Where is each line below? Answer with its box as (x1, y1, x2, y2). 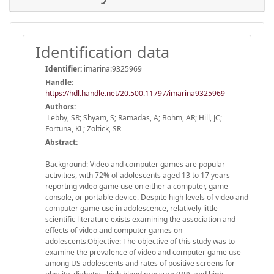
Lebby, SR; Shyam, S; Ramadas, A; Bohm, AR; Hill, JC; (45, 112, 222, 123)
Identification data (35, 41, 169, 62)
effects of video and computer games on (45, 224, 182, 235)
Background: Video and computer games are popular (45, 158, 225, 169)
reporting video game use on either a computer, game (45, 180, 228, 191)
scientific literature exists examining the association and (45, 213, 235, 224)
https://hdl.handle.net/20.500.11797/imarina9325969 (45, 87, 225, 98)
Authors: (45, 101, 76, 112)
